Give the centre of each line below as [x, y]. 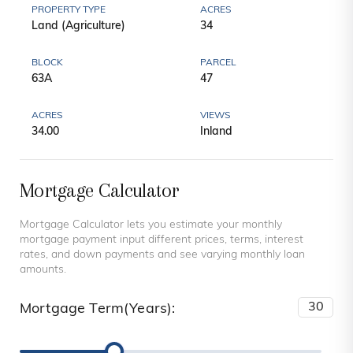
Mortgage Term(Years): [98, 310]
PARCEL [218, 63]
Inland [216, 132]
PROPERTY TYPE [69, 11]
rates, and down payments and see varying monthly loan [162, 255]
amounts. [43, 270]
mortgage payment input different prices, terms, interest [162, 240]
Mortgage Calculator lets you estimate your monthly [151, 225]
